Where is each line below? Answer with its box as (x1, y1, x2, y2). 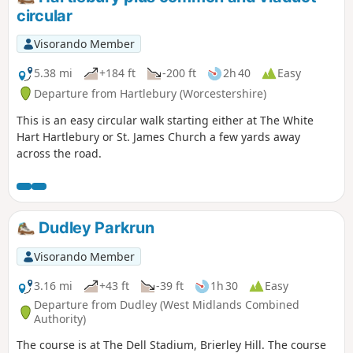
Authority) (34, 311, 86, 327)
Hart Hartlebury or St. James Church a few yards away (17, 128, 300, 144)
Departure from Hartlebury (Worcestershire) (34, 85, 266, 101)
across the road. (17, 145, 102, 161)
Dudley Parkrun (35, 217, 154, 237)
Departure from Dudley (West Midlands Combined (34, 297, 299, 313)
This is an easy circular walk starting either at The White (17, 112, 314, 128)
